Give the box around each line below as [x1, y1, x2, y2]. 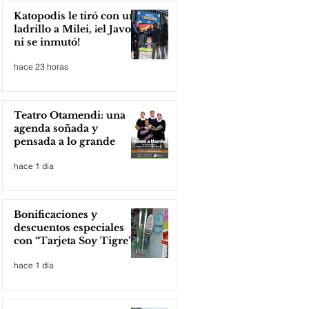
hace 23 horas [14, 61, 68, 72]
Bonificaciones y [14, 208, 97, 221]
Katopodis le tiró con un [14, 10, 136, 22]
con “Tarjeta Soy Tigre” [14, 235, 132, 247]
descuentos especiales [14, 221, 124, 234]
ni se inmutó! [14, 36, 80, 48]
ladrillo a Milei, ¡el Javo [14, 23, 131, 35]
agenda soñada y [14, 122, 98, 134]
